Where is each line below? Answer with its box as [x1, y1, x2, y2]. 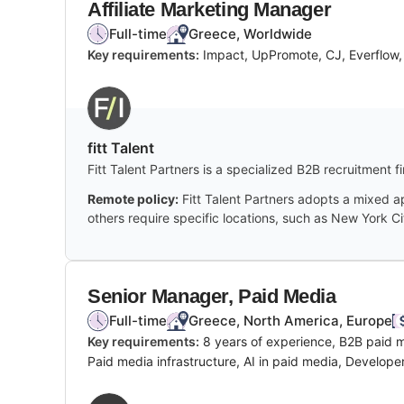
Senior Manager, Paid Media [87, 284, 336, 308]
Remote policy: [87, 190, 179, 207]
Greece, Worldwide [188, 24, 312, 42]
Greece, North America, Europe [188, 311, 392, 329]
